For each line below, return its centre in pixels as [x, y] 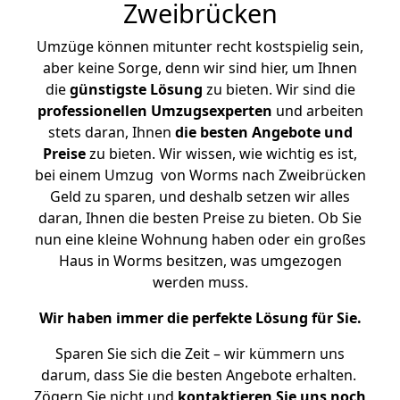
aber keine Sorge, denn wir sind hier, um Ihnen [200, 68]
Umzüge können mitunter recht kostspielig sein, [200, 46]
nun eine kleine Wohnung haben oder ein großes [200, 239]
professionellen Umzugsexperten [154, 111]
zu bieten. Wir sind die [279, 89]
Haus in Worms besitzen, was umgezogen [200, 261]
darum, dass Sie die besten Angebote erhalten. [200, 375]
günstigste [108, 89]
